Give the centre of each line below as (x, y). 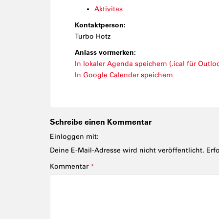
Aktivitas (109, 9)
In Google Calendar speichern (124, 75)
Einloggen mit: (74, 137)
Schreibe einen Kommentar (101, 122)
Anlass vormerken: (105, 52)
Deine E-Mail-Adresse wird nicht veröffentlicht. (127, 150)
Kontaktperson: (100, 25)
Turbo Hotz (93, 36)
